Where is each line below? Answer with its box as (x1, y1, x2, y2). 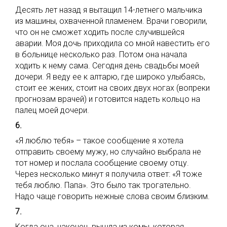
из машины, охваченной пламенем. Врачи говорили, (15, 16, 207, 26)
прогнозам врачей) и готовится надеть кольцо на (15, 94, 200, 104)
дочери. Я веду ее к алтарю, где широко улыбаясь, (15, 72, 205, 82)
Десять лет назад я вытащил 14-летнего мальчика (15, 5, 202, 15)
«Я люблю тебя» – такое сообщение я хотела (15, 136, 183, 145)
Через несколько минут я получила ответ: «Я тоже (15, 169, 202, 179)
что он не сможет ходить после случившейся (15, 27, 184, 37)
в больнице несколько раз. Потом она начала (15, 50, 187, 59)
